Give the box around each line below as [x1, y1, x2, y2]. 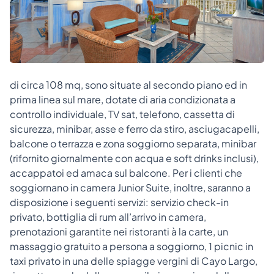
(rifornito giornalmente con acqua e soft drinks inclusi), [10, 151, 259, 165]
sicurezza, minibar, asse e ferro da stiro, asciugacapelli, [10, 122, 259, 135]
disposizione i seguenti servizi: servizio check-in [10, 195, 229, 209]
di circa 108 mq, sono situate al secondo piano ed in [10, 78, 247, 91]
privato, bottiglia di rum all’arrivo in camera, [10, 210, 206, 223]
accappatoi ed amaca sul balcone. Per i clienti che [10, 166, 242, 179]
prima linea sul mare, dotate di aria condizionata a [10, 92, 235, 106]
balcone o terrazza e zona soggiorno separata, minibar [10, 136, 256, 150]
